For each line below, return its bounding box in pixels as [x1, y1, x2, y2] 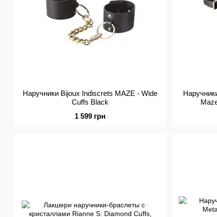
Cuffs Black [72, 98, 108, 106]
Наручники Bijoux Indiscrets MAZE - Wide [23, 89, 157, 97]
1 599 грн [75, 112, 106, 120]
